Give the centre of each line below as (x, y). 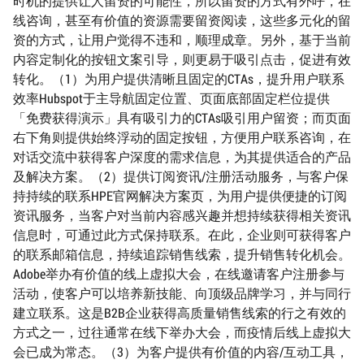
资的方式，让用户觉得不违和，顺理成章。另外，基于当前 (182, 40)
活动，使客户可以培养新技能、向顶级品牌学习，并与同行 (182, 293)
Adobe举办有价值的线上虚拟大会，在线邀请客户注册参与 (179, 274)
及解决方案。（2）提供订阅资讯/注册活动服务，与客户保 (181, 176)
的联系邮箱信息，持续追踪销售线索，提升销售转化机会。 (182, 254)
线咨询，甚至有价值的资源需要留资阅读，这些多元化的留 (182, 20)
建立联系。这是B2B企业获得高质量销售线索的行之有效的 (180, 313)
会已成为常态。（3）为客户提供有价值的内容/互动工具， (181, 352)
